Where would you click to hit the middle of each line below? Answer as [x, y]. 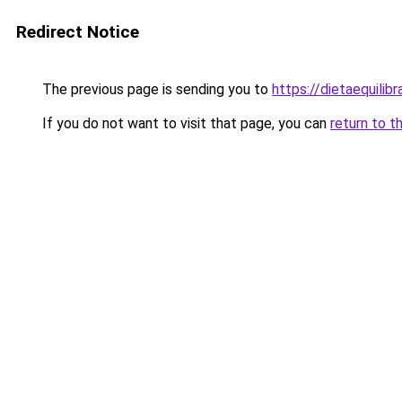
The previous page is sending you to [155, 89]
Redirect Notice [78, 32]
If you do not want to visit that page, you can [184, 123]
